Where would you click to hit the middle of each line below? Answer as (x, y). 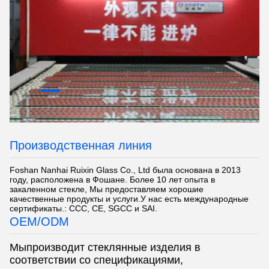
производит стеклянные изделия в (113, 247)
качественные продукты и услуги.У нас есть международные (129, 199)
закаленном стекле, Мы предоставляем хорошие (107, 189)
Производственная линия (81, 145)
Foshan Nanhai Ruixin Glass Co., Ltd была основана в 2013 (125, 170)
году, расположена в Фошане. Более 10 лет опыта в (112, 180)
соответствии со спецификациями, (96, 260)
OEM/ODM (39, 222)
